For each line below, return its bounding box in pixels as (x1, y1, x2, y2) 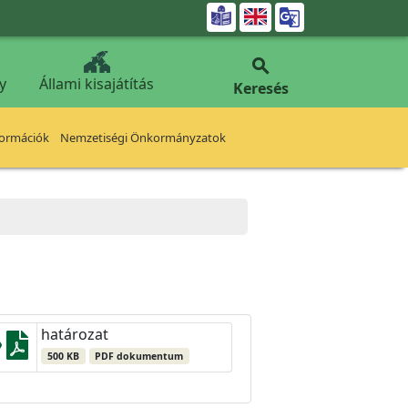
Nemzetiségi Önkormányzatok (60, 129, 226, 146)
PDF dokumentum (95, 350, 184, 362)
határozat (41, 324, 108, 344)
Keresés (232, 78, 289, 98)
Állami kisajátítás (39, 74, 154, 94)
